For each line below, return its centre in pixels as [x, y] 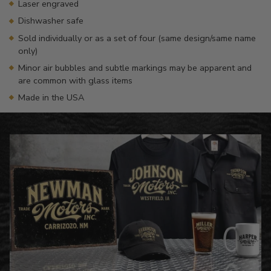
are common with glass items [76, 80]
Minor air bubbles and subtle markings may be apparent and [135, 67]
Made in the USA [51, 97]
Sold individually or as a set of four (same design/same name [137, 38]
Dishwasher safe [51, 21]
